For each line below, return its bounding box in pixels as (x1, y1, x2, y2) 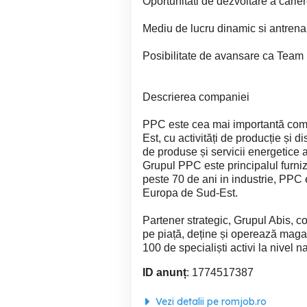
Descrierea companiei (143, 91, 249, 103)
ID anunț (143, 267, 186, 278)
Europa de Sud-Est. (143, 187, 238, 199)
